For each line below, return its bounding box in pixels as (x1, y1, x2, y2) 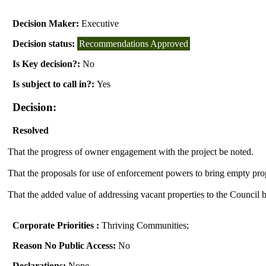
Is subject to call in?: (12, 79, 97, 90)
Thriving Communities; (102, 220, 189, 230)
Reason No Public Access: (12, 240, 116, 251)
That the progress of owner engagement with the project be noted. (8, 146, 254, 157)
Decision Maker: (12, 18, 82, 29)
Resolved (12, 125, 49, 135)
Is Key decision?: (12, 59, 83, 69)
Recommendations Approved (79, 39, 189, 49)
